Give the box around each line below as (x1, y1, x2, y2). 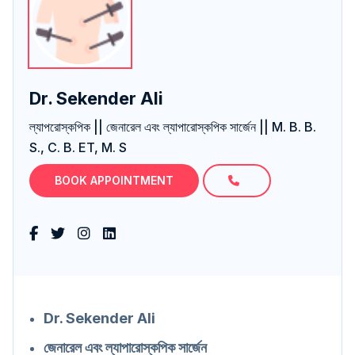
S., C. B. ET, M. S (29, 139, 127, 155)
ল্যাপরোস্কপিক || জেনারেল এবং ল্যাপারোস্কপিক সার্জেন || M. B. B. (29, 119, 316, 135)
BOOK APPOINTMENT (55, 174, 174, 187)
